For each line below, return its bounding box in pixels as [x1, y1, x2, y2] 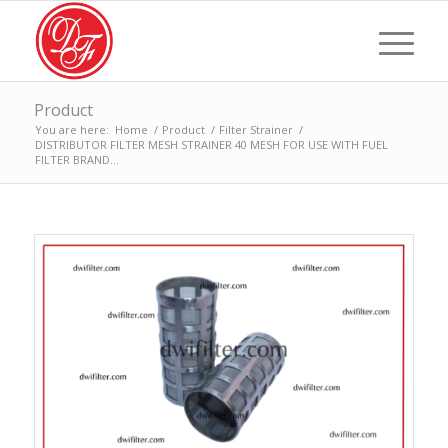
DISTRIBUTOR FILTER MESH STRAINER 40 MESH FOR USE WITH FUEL [34, 137, 388, 152]
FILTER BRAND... [34, 152, 119, 167]
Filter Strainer [218, 122, 293, 137]
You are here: [34, 122, 109, 137]
